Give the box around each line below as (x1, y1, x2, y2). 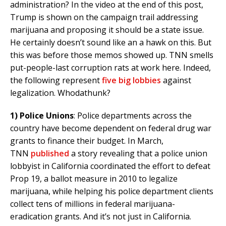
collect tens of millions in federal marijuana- (10, 198, 175, 210)
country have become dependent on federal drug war (10, 123, 211, 134)
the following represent (10, 75, 102, 86)
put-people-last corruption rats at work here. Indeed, (10, 62, 211, 74)
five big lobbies (102, 75, 161, 86)
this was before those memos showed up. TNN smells (10, 49, 213, 61)
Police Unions (20, 110, 74, 122)
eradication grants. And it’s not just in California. (10, 211, 191, 222)
